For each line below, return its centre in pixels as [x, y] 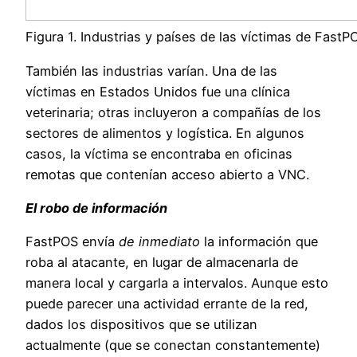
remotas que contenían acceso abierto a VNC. [167, 174]
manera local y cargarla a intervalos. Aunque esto [177, 283]
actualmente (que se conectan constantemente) [173, 345]
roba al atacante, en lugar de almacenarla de [162, 263]
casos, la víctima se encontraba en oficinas [159, 153]
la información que [259, 242]
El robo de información [96, 208]
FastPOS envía [72, 242]
